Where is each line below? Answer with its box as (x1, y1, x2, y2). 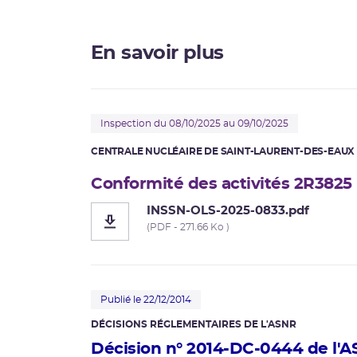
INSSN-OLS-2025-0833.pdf (147, 205, 309, 218)
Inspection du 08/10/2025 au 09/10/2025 (100, 119, 288, 129)
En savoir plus (91, 44, 224, 64)
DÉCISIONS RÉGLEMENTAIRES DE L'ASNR (91, 320, 296, 330)
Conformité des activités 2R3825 (91, 176, 352, 193)
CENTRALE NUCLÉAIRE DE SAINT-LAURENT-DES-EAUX (91, 147, 355, 157)
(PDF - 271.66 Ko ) (147, 222, 229, 233)
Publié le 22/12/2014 (100, 295, 191, 305)
